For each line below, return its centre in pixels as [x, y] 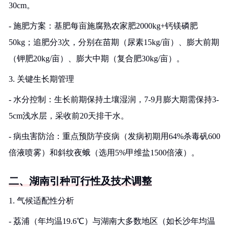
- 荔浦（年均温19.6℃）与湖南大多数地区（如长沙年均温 [112, 221]
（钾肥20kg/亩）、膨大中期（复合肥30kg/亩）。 [97, 59]
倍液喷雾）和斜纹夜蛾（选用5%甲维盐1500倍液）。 [104, 153]
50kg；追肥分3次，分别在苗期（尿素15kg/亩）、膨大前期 [114, 42]
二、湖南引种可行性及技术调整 [80, 181]
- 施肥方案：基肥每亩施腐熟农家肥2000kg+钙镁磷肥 [103, 26]
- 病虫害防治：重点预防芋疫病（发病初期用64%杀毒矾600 [114, 136]
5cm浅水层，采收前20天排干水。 [69, 116]
